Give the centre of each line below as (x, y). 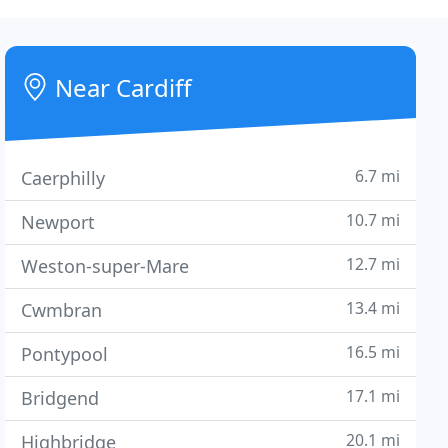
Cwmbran (62, 310)
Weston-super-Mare (105, 266)
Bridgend (60, 398)
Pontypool (65, 354)
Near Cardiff (121, 87)
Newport (58, 222)
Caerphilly (63, 178)
